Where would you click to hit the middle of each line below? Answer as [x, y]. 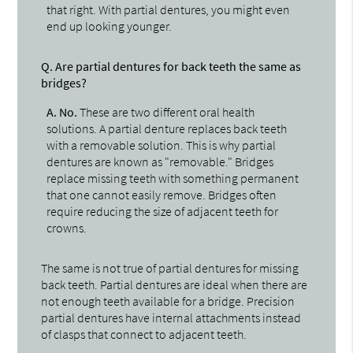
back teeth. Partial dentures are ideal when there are [175, 284]
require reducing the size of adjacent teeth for [163, 211]
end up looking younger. [110, 26]
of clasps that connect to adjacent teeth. [144, 334]
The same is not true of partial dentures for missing [170, 268]
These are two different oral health [166, 111]
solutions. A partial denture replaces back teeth [167, 128]
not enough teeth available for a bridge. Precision [168, 301]
